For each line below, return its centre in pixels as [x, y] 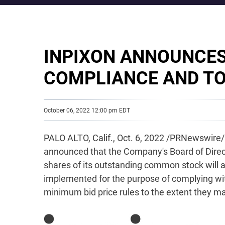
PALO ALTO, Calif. [78, 138]
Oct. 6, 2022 [141, 138]
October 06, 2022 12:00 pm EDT [87, 110]
